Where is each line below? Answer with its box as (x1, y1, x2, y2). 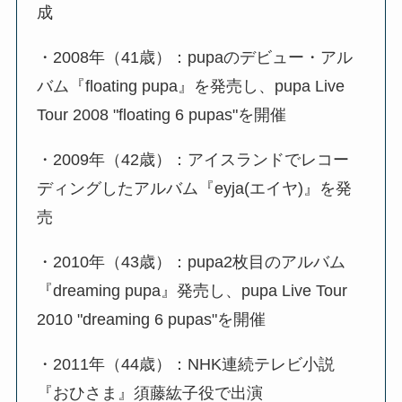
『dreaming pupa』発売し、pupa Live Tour (37, 282, 348, 301)
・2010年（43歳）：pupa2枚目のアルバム (37, 253, 346, 272)
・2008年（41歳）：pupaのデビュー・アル (37, 48, 354, 67)
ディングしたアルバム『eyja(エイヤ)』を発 (37, 179, 353, 198)
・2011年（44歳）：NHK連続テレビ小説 (37, 355, 336, 374)
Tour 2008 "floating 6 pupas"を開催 (37, 106, 287, 125)
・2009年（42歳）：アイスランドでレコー (37, 151, 350, 170)
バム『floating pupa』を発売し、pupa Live (37, 77, 345, 96)
